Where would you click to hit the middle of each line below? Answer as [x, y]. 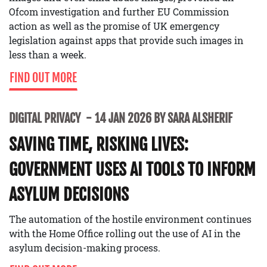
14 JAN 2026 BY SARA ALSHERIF [163, 119]
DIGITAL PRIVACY [46, 119]
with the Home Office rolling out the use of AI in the [125, 234]
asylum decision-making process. [85, 248]
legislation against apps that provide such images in [126, 41]
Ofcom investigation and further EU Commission [119, 12]
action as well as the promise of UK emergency [114, 26]
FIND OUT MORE [43, 78]
